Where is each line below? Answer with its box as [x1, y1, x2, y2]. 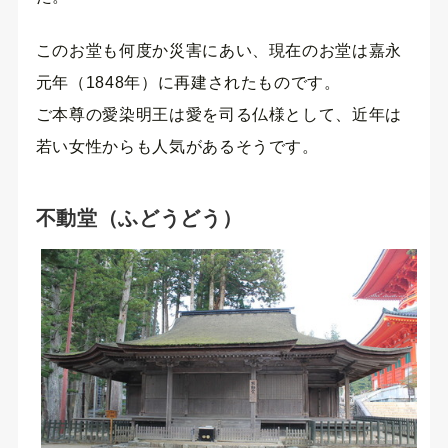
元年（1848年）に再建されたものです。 [35, 73, 341, 91]
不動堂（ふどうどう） [35, 206, 243, 229]
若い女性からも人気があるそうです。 [35, 137, 319, 155]
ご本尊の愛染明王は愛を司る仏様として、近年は [35, 105, 402, 123]
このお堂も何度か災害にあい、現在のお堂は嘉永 [35, 41, 402, 59]
